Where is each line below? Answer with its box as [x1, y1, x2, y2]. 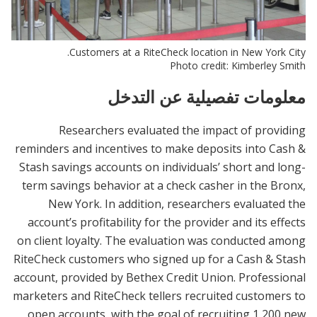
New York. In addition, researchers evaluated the [48, 196, 306, 212]
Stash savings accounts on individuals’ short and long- [19, 159, 306, 175]
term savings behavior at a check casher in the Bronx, [22, 178, 306, 194]
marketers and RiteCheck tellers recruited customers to [13, 288, 306, 304]
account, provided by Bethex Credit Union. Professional [13, 270, 306, 286]
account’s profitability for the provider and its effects [28, 214, 306, 231]
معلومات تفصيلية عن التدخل [108, 84, 306, 108]
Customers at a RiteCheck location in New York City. [69, 45, 306, 59]
